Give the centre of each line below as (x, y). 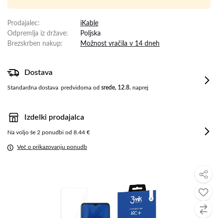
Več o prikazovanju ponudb (52, 147)
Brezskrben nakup (34, 44)
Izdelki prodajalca (54, 117)
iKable (89, 23)
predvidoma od (81, 88)
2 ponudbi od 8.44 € (64, 132)
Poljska (91, 34)
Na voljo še (22, 132)
